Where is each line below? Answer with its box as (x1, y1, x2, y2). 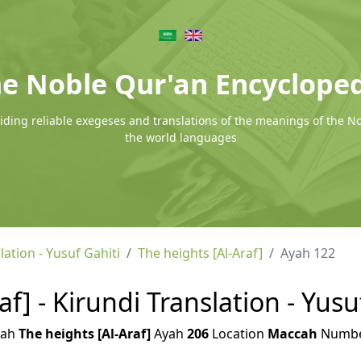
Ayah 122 (280, 244, 335, 262)
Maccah (268, 325, 317, 342)
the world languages (124, 130, 237, 145)
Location (209, 325, 268, 342)
